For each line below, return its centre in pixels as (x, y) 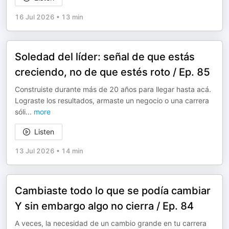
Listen (44, 132)
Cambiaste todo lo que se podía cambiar (113, 191)
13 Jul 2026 (35, 151)
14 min (72, 151)
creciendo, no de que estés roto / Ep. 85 (112, 72)
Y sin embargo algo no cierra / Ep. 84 (104, 206)
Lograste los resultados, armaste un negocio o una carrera (112, 100)
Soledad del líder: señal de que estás (105, 57)
